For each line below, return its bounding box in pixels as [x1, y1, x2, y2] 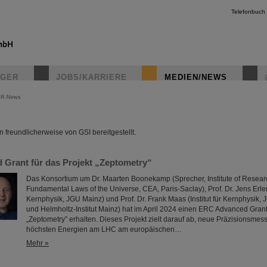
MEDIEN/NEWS [164, 73, 227, 82]
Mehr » [26, 239, 49, 247]
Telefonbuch [231, 8, 265, 15]
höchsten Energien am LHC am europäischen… [26, 225, 182, 234]
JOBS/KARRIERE [56, 73, 127, 82]
